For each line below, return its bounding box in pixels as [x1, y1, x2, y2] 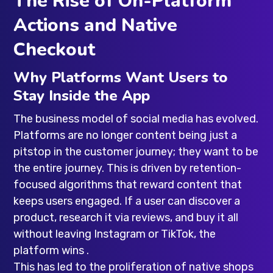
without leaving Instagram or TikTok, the [13, 227, 216, 241]
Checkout [13, 37, 96, 62]
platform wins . [13, 243, 90, 257]
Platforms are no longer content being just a [13, 128, 238, 142]
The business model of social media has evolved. [13, 112, 259, 126]
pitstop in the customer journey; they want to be [13, 144, 259, 158]
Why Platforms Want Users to [13, 67, 228, 87]
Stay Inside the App [13, 85, 151, 105]
